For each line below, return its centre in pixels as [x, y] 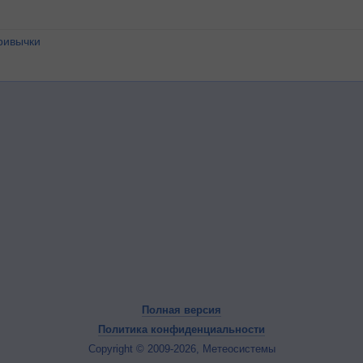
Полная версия [181, 310]
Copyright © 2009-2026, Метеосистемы [181, 349]
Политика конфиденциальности [181, 329]
